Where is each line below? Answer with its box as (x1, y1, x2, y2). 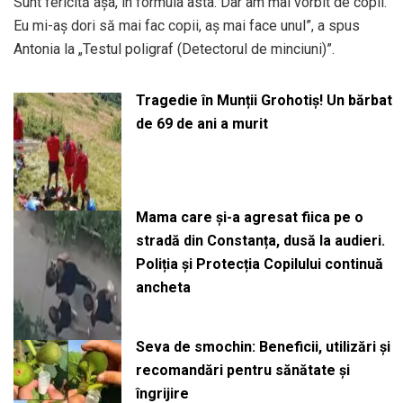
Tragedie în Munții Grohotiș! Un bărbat (135, 91, 392, 109)
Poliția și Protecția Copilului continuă (135, 255, 383, 273)
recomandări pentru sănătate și (135, 362, 350, 380)
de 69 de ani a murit (135, 114, 268, 132)
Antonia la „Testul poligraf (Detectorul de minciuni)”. (13, 40, 335, 58)
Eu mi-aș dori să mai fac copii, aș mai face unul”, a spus (13, 16, 360, 34)
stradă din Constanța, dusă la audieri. (135, 232, 385, 250)
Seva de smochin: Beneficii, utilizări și (135, 338, 390, 356)
